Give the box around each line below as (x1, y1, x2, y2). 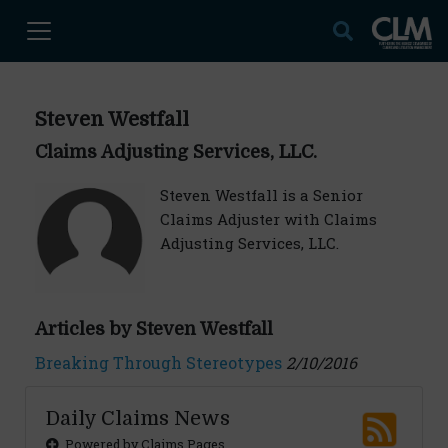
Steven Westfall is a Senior (160, 185, 363, 205)
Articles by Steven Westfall (35, 319, 273, 339)
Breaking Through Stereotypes (35, 352, 282, 373)
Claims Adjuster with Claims (160, 209, 377, 229)
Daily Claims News (46, 407, 230, 430)
